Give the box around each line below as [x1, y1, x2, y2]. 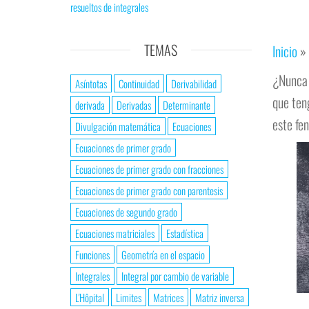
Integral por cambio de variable [121, 268, 229, 283]
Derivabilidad [171, 76, 217, 91]
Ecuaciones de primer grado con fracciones [75, 161, 223, 177]
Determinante [163, 97, 210, 112]
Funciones [75, 247, 110, 262]
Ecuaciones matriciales [75, 226, 154, 241]
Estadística [166, 226, 203, 241]
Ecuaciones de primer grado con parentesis [75, 183, 223, 198]
